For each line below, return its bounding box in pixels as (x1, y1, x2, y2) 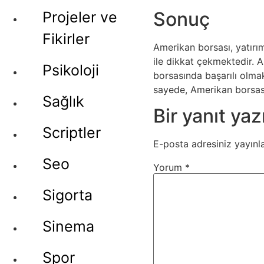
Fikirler (42, 30, 90, 48)
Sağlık (42, 93, 84, 110)
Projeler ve (42, 8, 117, 26)
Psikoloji (42, 61, 99, 79)
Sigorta (42, 186, 93, 204)
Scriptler (42, 124, 101, 141)
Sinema (42, 217, 94, 235)
